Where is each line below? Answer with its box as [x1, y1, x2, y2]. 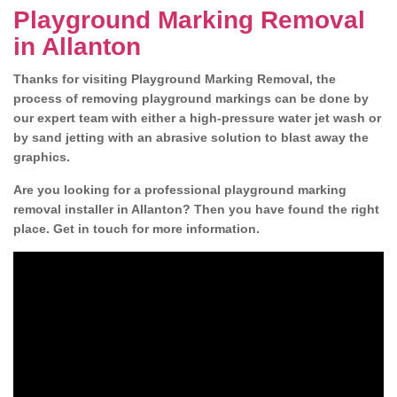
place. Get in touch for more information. [13, 222, 260, 236]
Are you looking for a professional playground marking [13, 183, 346, 197]
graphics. [13, 150, 74, 164]
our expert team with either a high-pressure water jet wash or [13, 111, 381, 125]
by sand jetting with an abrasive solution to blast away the [13, 130, 369, 144]
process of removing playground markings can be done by [13, 91, 369, 105]
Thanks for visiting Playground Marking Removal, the [13, 72, 336, 86]
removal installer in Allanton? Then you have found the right [13, 202, 379, 216]
